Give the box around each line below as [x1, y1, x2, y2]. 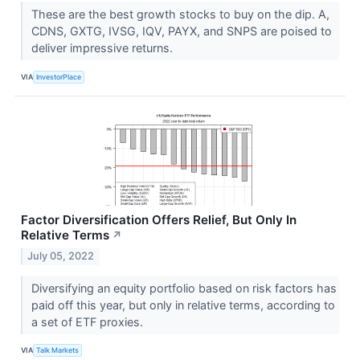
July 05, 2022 [27, 249, 95, 262]
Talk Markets [36, 346, 80, 355]
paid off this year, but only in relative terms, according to [31, 297, 335, 312]
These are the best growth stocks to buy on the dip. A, [31, 7, 329, 22]
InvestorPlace [36, 72, 82, 81]
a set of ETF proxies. [31, 314, 146, 329]
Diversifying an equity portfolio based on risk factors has [31, 280, 337, 295]
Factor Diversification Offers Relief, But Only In [21, 212, 297, 228]
